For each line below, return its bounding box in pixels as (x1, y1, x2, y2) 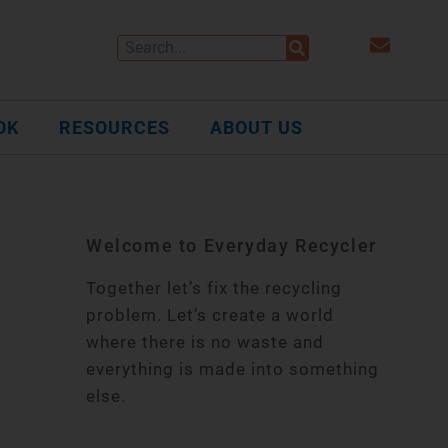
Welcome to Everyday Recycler (86, 234, 377, 256)
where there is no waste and (86, 331, 324, 352)
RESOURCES (59, 117, 170, 138)
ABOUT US (210, 117, 303, 138)
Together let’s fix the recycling (86, 277, 342, 298)
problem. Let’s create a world (86, 304, 334, 325)
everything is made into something (86, 358, 379, 379)
